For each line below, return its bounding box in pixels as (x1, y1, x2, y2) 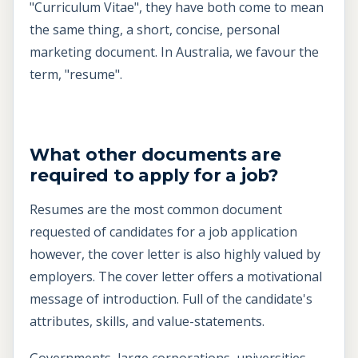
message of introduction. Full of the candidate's (30, 290, 312, 308)
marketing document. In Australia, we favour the (30, 42, 319, 61)
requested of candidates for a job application (30, 223, 297, 241)
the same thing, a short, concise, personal (30, 20, 280, 38)
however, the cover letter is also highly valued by (30, 245, 320, 264)
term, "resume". (30, 65, 122, 83)
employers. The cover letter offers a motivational (30, 268, 322, 286)
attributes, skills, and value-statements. (30, 312, 268, 331)
